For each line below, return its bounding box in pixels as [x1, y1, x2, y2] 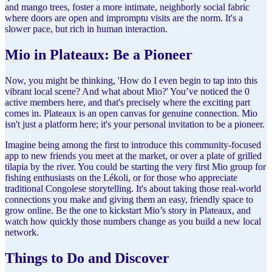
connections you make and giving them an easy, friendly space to [5, 194, 253, 205]
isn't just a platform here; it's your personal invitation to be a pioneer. [5, 118, 265, 129]
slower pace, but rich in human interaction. [5, 23, 168, 34]
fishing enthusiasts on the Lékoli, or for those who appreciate [5, 172, 237, 183]
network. [5, 226, 39, 237]
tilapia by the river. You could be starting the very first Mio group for [5, 161, 266, 172]
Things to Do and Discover [5, 250, 169, 266]
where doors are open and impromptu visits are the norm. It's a [5, 12, 243, 23]
